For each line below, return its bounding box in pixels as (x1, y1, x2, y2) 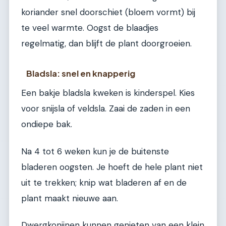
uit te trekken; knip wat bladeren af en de (21, 177, 187, 188)
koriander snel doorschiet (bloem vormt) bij (21, 6, 195, 18)
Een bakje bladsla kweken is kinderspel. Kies (21, 87, 195, 99)
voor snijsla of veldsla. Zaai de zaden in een (21, 103, 190, 115)
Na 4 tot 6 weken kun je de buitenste (21, 145, 169, 157)
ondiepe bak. (21, 119, 72, 130)
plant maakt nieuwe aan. (21, 192, 118, 204)
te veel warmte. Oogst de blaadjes (21, 22, 158, 33)
